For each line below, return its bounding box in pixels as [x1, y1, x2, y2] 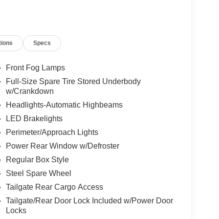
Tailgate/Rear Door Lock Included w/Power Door [5, 197, 173, 205]
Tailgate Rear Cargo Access [5, 183, 103, 192]
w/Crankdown [5, 87, 54, 96]
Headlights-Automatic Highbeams [5, 101, 123, 109]
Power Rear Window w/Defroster [5, 142, 119, 151]
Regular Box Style [5, 155, 69, 164]
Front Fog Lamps [5, 64, 65, 72]
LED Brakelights [5, 114, 63, 123]
